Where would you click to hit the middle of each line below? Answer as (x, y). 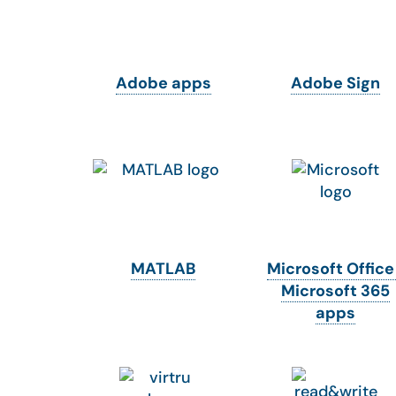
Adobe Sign (335, 83)
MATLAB (163, 269)
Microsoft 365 (335, 291)
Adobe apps (163, 83)
